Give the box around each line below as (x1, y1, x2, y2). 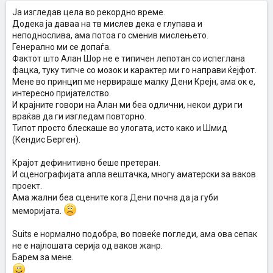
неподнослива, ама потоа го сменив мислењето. (12, 30, 208, 40)
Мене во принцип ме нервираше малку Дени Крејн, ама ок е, (12, 77, 255, 87)
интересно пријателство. (12, 88, 111, 98)
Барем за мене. (12, 252, 74, 262)
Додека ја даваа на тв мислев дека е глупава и (12, 19, 202, 29)
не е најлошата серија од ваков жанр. (12, 241, 163, 250)
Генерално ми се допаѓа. (12, 42, 111, 52)
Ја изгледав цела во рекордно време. (12, 7, 165, 17)
